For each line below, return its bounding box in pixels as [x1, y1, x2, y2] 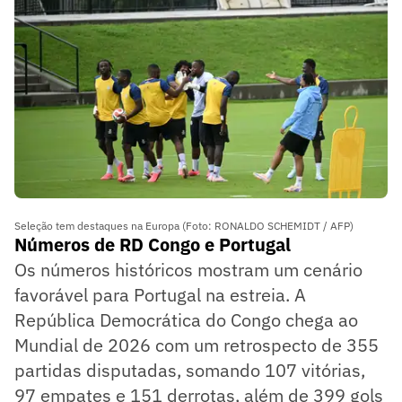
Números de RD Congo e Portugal [14, 232, 291, 258]
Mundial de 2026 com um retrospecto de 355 [14, 333, 379, 358]
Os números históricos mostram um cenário [14, 258, 363, 283]
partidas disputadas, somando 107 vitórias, [14, 358, 365, 383]
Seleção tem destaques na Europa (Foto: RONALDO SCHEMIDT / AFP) [14, 219, 354, 233]
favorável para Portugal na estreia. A [14, 283, 306, 308]
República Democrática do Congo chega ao [14, 308, 358, 333]
